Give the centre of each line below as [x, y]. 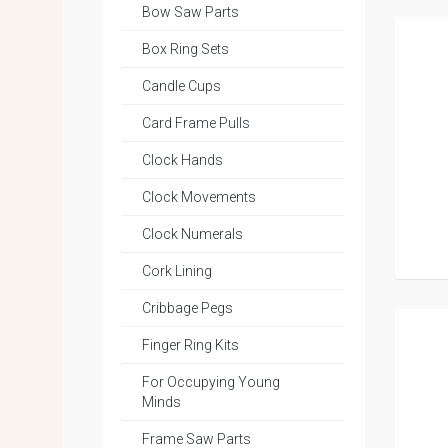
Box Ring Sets [185, 49]
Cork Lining [177, 271]
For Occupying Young [211, 382]
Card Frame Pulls [196, 123]
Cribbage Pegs [187, 308]
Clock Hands [182, 160]
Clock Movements [199, 197]
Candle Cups [181, 86]
